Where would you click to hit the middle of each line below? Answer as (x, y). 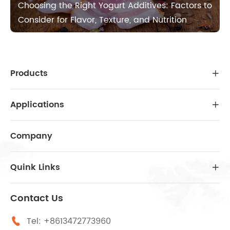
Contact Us (37, 198)
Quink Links (35, 167)
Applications (37, 104)
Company (31, 136)
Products (29, 73)
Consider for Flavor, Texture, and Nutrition (102, 20)
